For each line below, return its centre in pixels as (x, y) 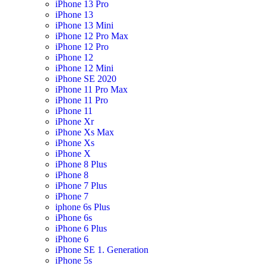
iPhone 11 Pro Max (91, 89)
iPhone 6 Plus (81, 228)
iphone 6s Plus (82, 207)
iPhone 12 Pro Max (91, 36)
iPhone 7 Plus (81, 186)
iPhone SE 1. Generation (102, 250)
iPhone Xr (74, 121)
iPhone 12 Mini (84, 68)
